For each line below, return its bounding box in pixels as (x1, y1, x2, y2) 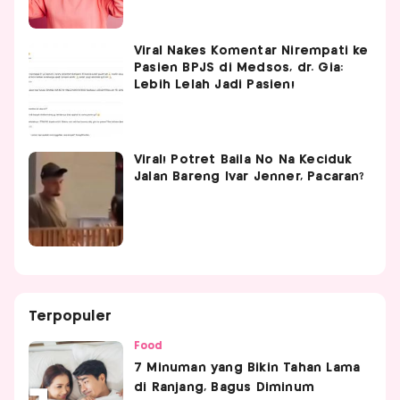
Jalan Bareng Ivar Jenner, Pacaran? (134, 171, 364, 184)
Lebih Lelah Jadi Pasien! (134, 79, 295, 92)
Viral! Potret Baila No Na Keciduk (134, 154, 353, 167)
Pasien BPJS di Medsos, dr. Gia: (134, 62, 344, 75)
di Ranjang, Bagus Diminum (134, 381, 314, 395)
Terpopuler (29, 310, 112, 324)
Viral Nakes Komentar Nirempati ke (134, 45, 369, 58)
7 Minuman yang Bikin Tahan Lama (134, 362, 361, 375)
